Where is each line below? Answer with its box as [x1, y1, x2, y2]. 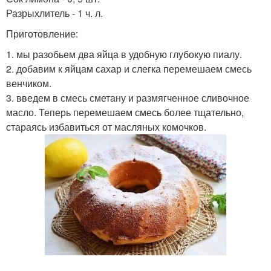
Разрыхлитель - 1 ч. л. [6, 6, 103, 20]
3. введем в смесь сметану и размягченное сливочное [6, 91, 249, 105]
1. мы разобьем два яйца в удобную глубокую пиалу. [6, 47, 242, 61]
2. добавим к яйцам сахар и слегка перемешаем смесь [6, 62, 252, 76]
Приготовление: [6, 27, 78, 41]
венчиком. [6, 76, 51, 90]
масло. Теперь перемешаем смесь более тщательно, [6, 105, 244, 119]
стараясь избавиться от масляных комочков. [6, 120, 206, 134]
